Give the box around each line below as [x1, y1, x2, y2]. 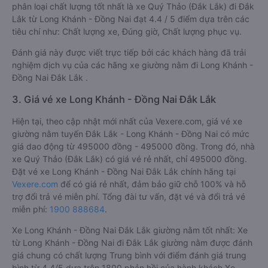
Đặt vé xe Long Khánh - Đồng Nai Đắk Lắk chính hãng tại [12, 166, 236, 176]
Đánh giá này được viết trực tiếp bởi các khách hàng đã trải [12, 47, 246, 57]
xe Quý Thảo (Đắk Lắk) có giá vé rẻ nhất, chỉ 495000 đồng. [12, 154, 247, 164]
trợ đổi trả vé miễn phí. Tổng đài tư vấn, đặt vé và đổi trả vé [12, 191, 245, 202]
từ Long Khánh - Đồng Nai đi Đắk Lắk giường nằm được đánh [12, 237, 252, 248]
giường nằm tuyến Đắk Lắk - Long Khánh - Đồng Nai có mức [12, 129, 249, 139]
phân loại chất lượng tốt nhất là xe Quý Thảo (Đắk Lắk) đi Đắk [12, 1, 254, 11]
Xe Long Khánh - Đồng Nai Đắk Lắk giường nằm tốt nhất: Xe [12, 225, 248, 235]
